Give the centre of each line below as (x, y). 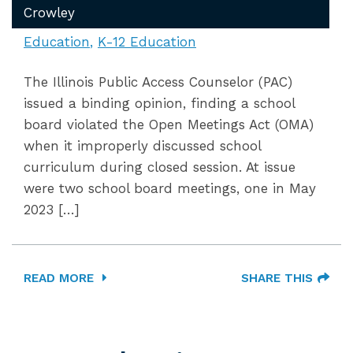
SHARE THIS (277, 278)
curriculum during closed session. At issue (160, 167)
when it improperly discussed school (142, 146)
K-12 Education (147, 42)
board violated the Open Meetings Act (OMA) (169, 124)
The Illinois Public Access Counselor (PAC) (158, 82)
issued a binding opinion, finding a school (159, 103)
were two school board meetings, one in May (170, 188)
